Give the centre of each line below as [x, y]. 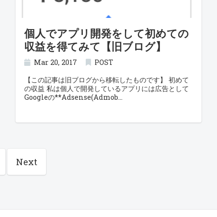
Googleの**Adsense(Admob [71, 97]
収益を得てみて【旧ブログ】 [95, 46]
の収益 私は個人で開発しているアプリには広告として [106, 88]
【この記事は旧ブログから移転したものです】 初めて [106, 80]
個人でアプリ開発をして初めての [106, 33]
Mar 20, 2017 [56, 62]
